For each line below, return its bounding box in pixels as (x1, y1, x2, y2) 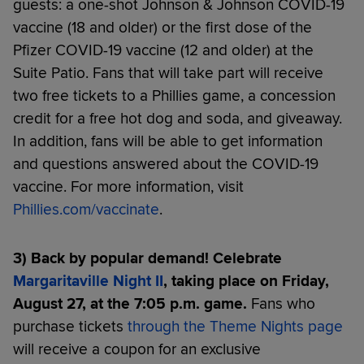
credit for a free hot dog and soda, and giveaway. (13, 109, 342, 128)
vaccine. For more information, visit (13, 177, 244, 197)
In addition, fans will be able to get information (13, 132, 323, 151)
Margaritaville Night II (13, 271, 163, 291)
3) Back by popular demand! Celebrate (13, 249, 282, 268)
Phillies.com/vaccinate (13, 200, 159, 219)
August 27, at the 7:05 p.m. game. (13, 294, 247, 314)
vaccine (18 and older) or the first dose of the (13, 18, 312, 37)
